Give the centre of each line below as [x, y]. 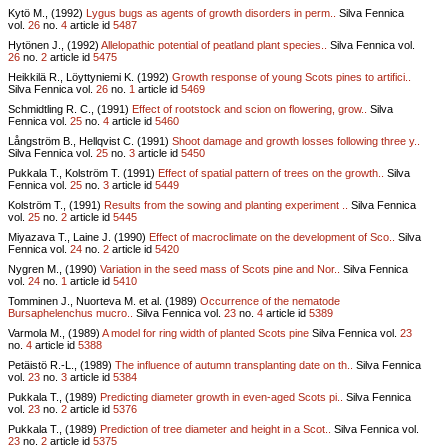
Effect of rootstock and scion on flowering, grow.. [249, 108]
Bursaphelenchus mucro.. [70, 312]
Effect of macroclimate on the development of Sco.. [272, 236]
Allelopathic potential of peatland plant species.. [214, 44]
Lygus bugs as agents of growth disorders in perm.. [211, 12]
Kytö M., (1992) [47, 12]
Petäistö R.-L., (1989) [61, 364]
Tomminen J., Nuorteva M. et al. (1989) [104, 300]
